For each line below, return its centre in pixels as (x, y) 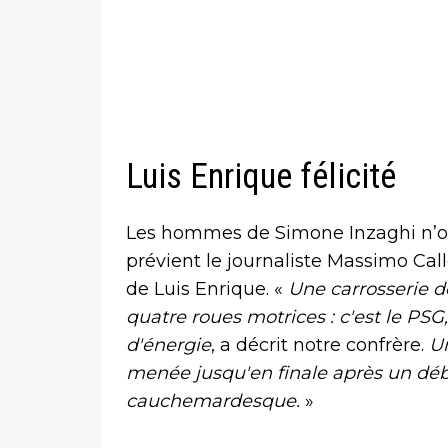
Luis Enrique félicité (261, 177)
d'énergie (168, 345)
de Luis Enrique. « (204, 289)
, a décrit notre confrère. (320, 345)
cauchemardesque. (213, 401)
